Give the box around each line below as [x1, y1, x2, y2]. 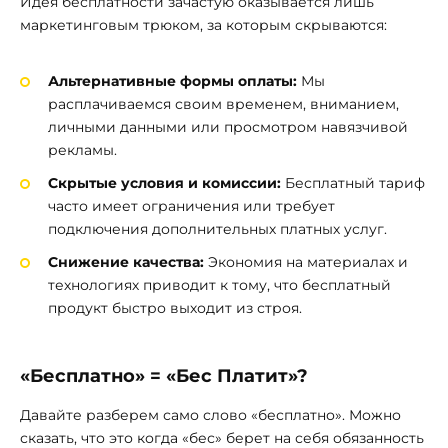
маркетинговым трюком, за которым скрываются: [20, 15, 387, 34]
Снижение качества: [48, 253, 204, 272]
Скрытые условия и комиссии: [48, 174, 281, 193]
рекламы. [48, 141, 117, 160]
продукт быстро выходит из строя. [48, 299, 302, 318]
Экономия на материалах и [204, 253, 408, 272]
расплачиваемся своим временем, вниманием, [48, 95, 399, 114]
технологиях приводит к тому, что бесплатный [48, 276, 391, 295]
